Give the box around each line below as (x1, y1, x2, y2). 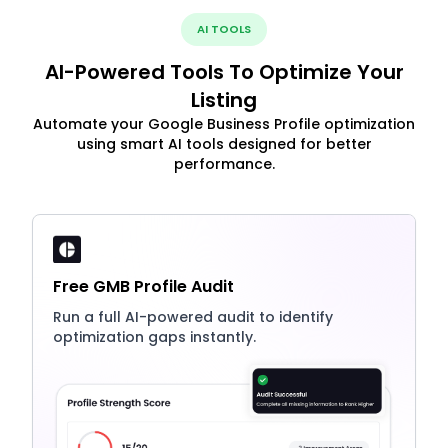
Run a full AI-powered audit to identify (53, 307, 333, 328)
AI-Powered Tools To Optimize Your (44, 58, 404, 87)
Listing (191, 86, 257, 115)
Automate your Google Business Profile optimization (33, 114, 415, 135)
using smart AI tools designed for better (76, 134, 372, 155)
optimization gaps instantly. (53, 327, 256, 348)
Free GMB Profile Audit (53, 275, 234, 299)
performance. (173, 154, 275, 175)
